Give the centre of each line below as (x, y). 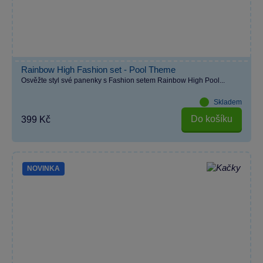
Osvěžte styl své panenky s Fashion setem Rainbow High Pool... (123, 80)
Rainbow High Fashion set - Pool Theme (98, 69)
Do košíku (212, 119)
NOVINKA (43, 169)
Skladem (228, 102)
